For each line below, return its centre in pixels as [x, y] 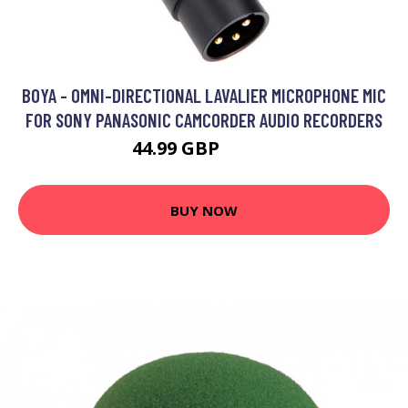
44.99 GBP [178, 148]
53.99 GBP [250, 151]
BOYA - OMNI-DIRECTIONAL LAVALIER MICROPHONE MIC [204, 95]
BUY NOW [204, 210]
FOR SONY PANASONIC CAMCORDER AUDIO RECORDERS [204, 120]
